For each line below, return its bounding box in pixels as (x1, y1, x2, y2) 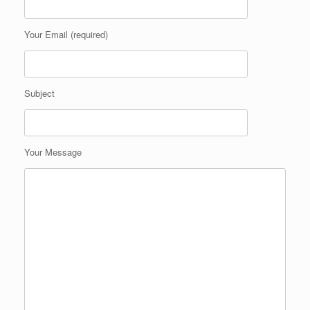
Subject (24, 86, 55, 100)
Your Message (24, 145, 82, 158)
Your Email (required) (24, 27, 108, 41)
